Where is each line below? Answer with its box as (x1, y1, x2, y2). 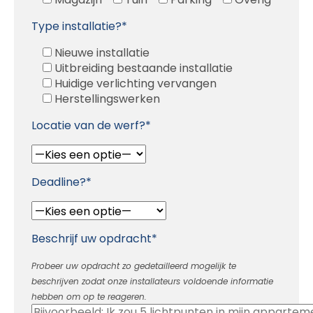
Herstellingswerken (54, 90, 160, 107)
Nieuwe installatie (54, 44, 150, 61)
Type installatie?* (31, 17, 127, 34)
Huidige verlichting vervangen (54, 75, 217, 92)
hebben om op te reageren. (31, 290, 147, 303)
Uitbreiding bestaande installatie (54, 59, 233, 76)
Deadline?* (31, 173, 92, 190)
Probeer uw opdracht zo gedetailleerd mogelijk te (31, 259, 236, 272)
